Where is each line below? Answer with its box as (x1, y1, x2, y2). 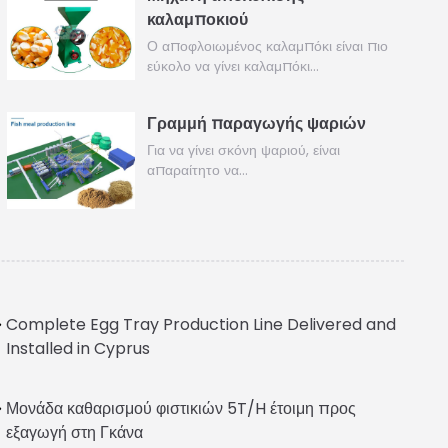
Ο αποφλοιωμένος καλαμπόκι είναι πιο (147, 36, 389, 56)
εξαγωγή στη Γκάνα (6, 420, 144, 444)
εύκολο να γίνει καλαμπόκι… (147, 56, 320, 76)
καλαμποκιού (147, 8, 249, 31)
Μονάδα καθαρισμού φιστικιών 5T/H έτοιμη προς (6, 396, 357, 420)
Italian (210, 411, 250, 429)
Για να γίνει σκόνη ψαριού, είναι (147, 140, 341, 161)
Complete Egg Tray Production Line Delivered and (6, 312, 397, 336)
